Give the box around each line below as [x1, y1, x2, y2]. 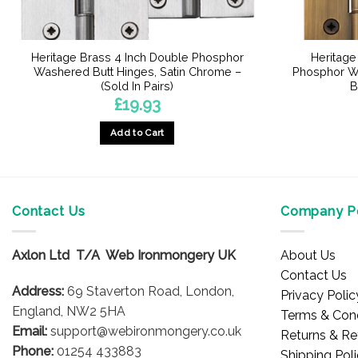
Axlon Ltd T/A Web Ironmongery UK [12, 247, 236, 263]
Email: [12, 324, 47, 340]
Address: [12, 284, 64, 300]
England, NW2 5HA [12, 304, 125, 320]
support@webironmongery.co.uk [47, 324, 241, 340]
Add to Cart [109, 127, 165, 139]
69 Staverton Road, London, [64, 284, 234, 300]
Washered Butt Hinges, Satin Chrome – [33, 65, 241, 79]
